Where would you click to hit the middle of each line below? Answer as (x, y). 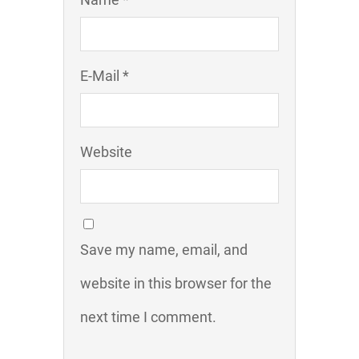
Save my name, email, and (164, 250)
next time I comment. (148, 317)
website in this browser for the (176, 283)
